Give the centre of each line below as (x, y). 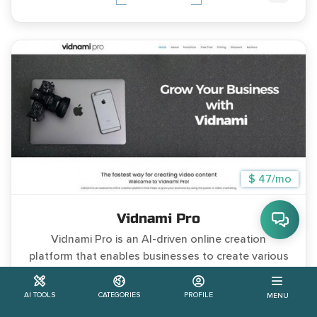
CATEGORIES (119, 295)
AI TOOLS (40, 295)
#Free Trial (158, 301)
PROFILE (198, 295)
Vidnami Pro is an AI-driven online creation (158, 239)
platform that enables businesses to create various (158, 256)
